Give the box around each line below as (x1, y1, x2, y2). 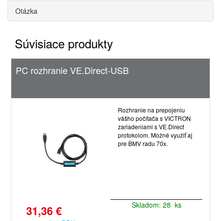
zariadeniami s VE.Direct (118, 122, 184, 131)
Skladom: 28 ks (131, 200, 182, 210)
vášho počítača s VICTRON (118, 114, 191, 122)
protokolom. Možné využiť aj (118, 131, 192, 139)
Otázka (15, 6, 37, 16)
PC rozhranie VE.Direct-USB (16, 64, 129, 76)
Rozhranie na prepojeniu (118, 106, 185, 114)
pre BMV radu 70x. (118, 139, 168, 147)
